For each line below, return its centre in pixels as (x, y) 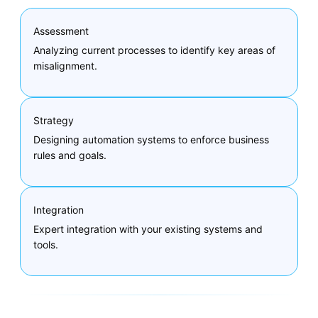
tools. (46, 244)
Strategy (54, 121)
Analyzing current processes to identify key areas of (154, 50)
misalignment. (65, 65)
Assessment (61, 31)
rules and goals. (70, 155)
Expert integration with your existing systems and (148, 229)
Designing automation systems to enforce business (151, 139)
